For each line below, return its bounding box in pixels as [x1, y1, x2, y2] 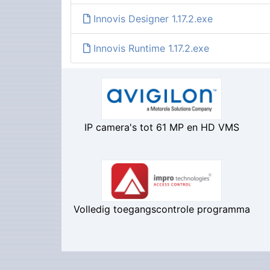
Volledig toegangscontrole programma [73, 203, 250, 216]
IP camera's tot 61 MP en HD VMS [84, 121, 239, 134]
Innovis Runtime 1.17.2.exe [90, 42, 209, 55]
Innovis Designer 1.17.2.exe [90, 13, 213, 25]
